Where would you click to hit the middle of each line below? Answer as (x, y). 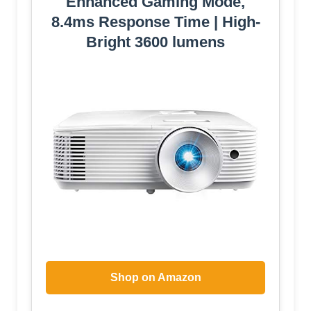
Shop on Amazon (155, 277)
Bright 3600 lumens (155, 42)
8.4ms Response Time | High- (155, 22)
